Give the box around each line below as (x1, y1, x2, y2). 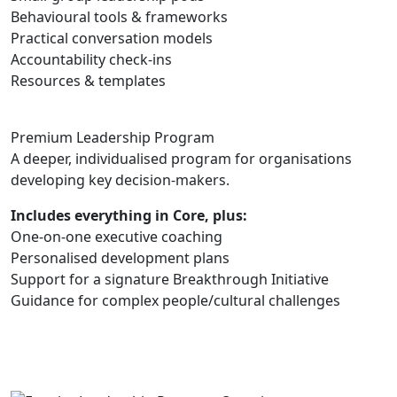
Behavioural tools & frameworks (11, 6, 228, 27)
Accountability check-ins (11, 49, 172, 69)
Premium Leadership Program (11, 127, 214, 147)
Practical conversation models (11, 27, 213, 48)
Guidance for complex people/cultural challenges (11, 290, 340, 310)
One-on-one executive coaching (11, 226, 222, 246)
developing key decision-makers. (11, 169, 230, 190)
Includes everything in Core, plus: (11, 205, 247, 225)
